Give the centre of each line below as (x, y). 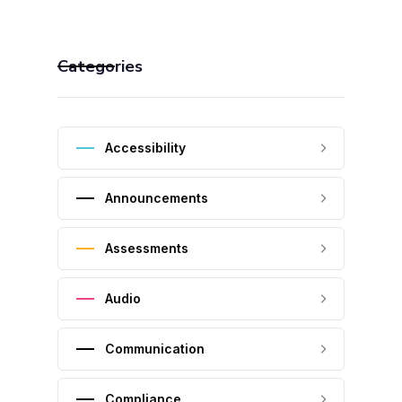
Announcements (157, 198)
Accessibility (145, 148)
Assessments (147, 248)
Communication (155, 349)
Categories (100, 66)
